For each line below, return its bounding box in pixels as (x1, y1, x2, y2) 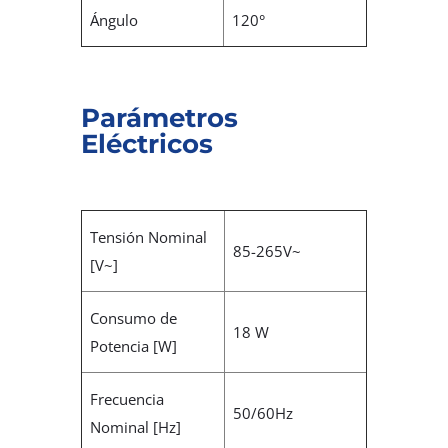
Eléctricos (80, 128, 213, 161)
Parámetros (80, 102, 238, 135)
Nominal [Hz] (90, 417, 182, 438)
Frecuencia (90, 389, 165, 410)
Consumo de (90, 308, 178, 329)
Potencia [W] (90, 336, 178, 357)
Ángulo (90, 10, 139, 31)
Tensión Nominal (90, 227, 208, 248)
